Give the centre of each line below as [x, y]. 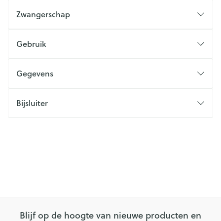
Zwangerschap [43, 14]
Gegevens [35, 73]
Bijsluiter [32, 103]
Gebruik [31, 44]
